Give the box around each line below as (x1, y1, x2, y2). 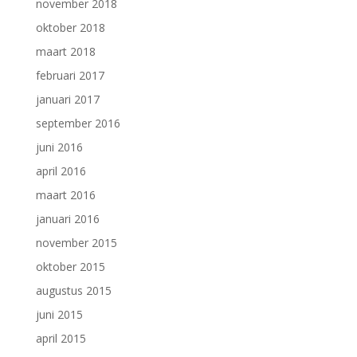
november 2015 (35, 234, 117, 250)
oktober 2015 (35, 258, 105, 274)
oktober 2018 (35, 19, 105, 35)
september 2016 (35, 115, 120, 131)
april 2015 (35, 330, 86, 346)
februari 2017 (35, 67, 104, 83)
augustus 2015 (35, 282, 112, 298)
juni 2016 (35, 139, 83, 155)
